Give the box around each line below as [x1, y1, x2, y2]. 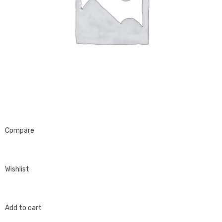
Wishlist [5, 165, 29, 173]
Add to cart [5, 204, 42, 212]
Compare [5, 126, 34, 135]
